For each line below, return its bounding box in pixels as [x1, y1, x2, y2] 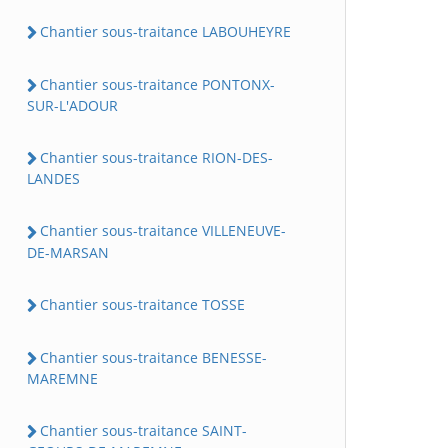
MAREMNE [27, 369, 98, 389]
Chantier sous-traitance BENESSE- [40, 347, 267, 367]
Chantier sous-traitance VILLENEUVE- [40, 221, 286, 241]
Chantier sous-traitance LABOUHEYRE [40, 21, 291, 41]
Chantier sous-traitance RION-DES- [40, 148, 273, 168]
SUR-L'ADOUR [27, 96, 118, 116]
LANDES [27, 169, 80, 189]
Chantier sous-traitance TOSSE [40, 294, 245, 314]
